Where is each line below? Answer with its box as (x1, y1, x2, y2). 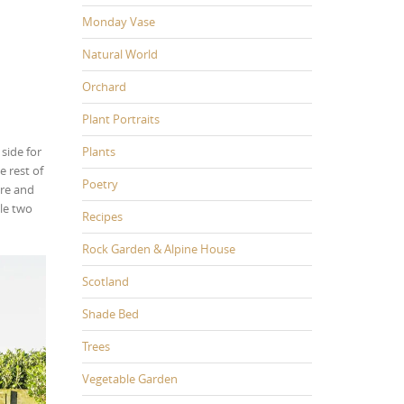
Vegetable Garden (82, 370, 178, 387)
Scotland (82, 272, 129, 289)
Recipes (82, 207, 123, 225)
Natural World (82, 45, 158, 62)
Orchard (82, 78, 126, 95)
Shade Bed (82, 305, 139, 322)
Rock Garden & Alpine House (82, 240, 235, 257)
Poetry (82, 175, 118, 192)
